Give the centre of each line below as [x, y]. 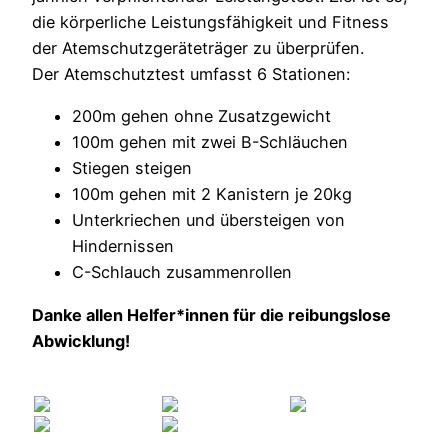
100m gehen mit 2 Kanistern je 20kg [212, 194]
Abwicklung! [81, 340]
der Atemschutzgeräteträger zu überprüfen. [198, 48]
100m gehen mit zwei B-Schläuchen [210, 142]
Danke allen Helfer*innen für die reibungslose [211, 314]
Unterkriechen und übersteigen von [208, 220]
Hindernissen [123, 246]
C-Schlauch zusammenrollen [182, 272]
